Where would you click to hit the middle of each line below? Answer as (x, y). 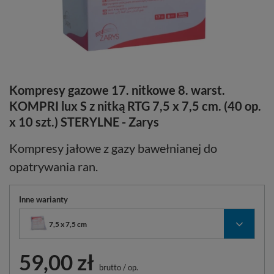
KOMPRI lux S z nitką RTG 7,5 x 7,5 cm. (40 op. (135, 106)
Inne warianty (43, 200)
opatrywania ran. (54, 167)
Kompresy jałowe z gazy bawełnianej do (113, 148)
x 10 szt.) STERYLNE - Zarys (84, 122)
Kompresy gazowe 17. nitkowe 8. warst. (117, 90)
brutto (109, 268)
